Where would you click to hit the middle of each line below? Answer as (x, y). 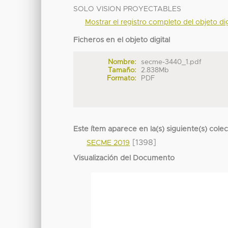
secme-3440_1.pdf (172, 62)
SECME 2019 (108, 143)
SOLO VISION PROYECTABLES (127, 9)
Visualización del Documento (124, 159)
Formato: (121, 79)
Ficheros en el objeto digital (122, 40)
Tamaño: (122, 70)
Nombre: (122, 62)
